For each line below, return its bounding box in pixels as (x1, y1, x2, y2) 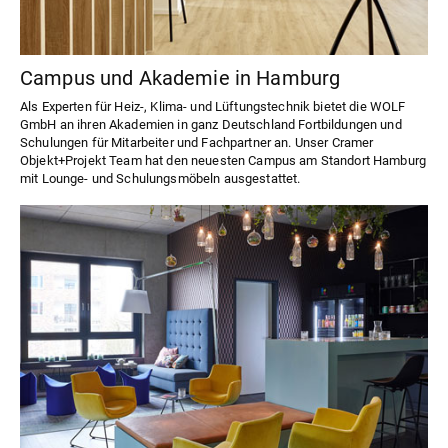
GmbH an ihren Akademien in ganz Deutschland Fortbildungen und (20, 116, 402, 132)
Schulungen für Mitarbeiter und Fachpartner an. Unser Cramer (20, 134, 374, 150)
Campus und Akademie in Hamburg (20, 65, 341, 90)
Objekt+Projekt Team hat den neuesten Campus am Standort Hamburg (20, 152, 427, 168)
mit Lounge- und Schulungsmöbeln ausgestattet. (20, 170, 301, 186)
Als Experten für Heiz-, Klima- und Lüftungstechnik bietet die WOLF (20, 98, 406, 114)
